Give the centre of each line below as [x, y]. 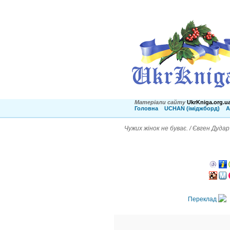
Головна [146, 108]
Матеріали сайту [160, 102]
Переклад [203, 199]
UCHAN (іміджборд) [192, 108]
